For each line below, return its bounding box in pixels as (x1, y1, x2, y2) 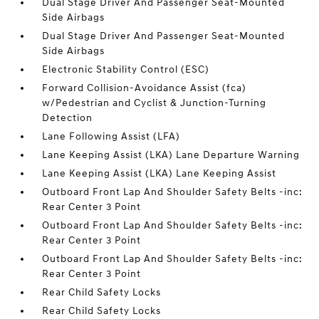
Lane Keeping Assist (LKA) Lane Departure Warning (42, 149, 300, 161)
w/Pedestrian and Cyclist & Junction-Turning (42, 97, 267, 109)
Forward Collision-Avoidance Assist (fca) (42, 82, 247, 94)
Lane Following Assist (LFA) (42, 130, 181, 142)
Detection (42, 112, 93, 124)
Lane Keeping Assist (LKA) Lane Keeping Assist (42, 167, 277, 179)
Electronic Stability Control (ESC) (42, 63, 210, 75)
